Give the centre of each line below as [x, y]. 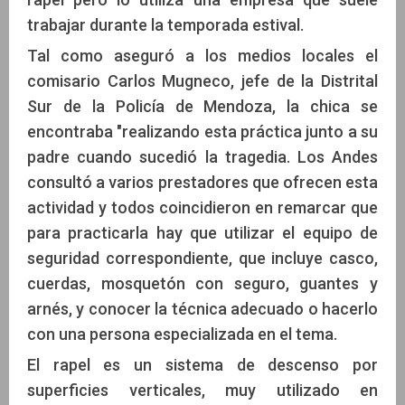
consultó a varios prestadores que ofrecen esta [202, 183]
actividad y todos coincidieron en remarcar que [202, 208]
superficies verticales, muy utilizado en [202, 391]
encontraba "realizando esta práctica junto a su [202, 132]
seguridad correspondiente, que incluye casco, [202, 259]
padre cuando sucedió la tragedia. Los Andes [202, 157]
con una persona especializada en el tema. [182, 334]
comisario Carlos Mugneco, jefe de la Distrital [202, 81]
